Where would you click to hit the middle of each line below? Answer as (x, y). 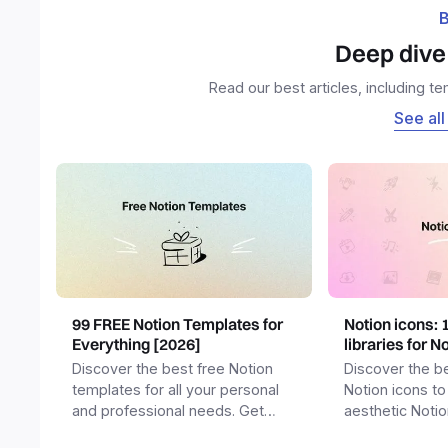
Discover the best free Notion (172, 369)
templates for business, (152, 432)
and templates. (394, 432)
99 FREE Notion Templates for (177, 324)
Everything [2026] (136, 344)
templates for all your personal (175, 390)
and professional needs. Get (168, 411)
